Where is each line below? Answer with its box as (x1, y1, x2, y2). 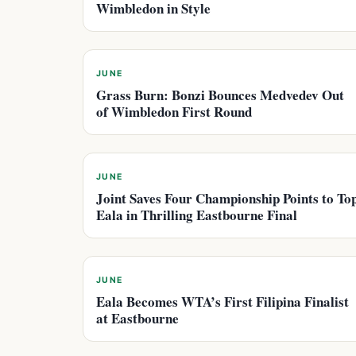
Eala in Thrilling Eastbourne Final (96, 205, 297, 225)
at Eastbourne (96, 308, 179, 328)
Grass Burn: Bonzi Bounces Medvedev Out (96, 85, 344, 105)
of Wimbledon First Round (96, 102, 252, 122)
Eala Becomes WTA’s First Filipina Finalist (96, 292, 349, 311)
